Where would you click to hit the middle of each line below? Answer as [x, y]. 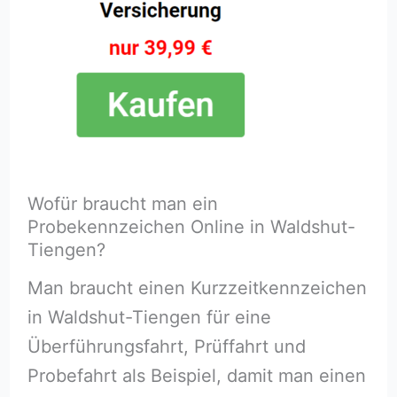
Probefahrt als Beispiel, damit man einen [196, 375]
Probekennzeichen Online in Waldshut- [191, 226]
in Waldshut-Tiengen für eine [149, 317]
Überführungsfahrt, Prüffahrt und [166, 346]
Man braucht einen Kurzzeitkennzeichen [197, 288]
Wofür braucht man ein [122, 203]
